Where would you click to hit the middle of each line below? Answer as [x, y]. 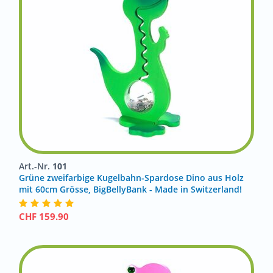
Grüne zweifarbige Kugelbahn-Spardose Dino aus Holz [131, 178]
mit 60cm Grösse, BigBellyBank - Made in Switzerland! [130, 189]
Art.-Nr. [36, 166]
